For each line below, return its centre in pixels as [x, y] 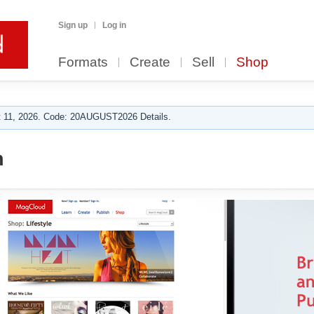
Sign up [73, 25]
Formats [83, 62]
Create [150, 62]
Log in [114, 25]
